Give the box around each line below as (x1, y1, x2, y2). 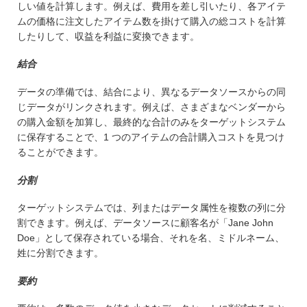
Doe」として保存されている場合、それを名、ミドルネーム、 (17, 232, 284, 244)
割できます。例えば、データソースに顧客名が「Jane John (17, 217, 273, 229)
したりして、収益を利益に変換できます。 (17, 30, 199, 42)
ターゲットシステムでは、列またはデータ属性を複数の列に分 (17, 202, 286, 214)
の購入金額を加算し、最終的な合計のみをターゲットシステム (17, 116, 286, 127)
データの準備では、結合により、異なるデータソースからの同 (17, 86, 286, 97)
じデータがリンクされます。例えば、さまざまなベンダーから (17, 101, 286, 112)
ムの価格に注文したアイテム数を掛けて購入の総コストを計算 (17, 15, 286, 27)
